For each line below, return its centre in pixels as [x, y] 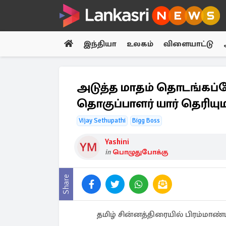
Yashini [117, 142]
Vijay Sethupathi [102, 121]
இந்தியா [100, 44]
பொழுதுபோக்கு [140, 152]
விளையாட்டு [188, 44]
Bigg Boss [146, 121]
